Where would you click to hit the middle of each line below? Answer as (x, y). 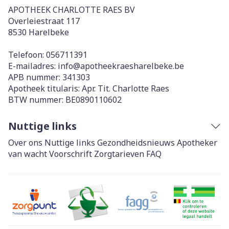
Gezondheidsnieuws (136, 143)
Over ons (25, 143)
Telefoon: (27, 55)
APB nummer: (35, 77)
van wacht (28, 154)
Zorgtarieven (119, 154)
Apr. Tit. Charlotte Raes (125, 88)
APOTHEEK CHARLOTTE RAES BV (72, 10)
